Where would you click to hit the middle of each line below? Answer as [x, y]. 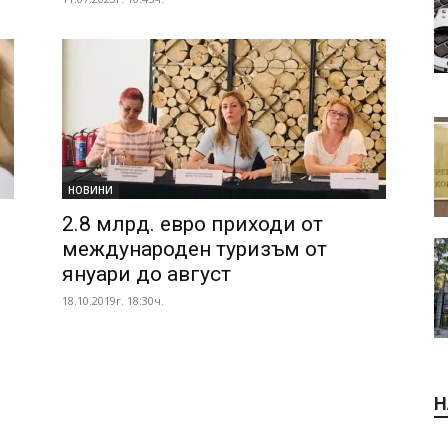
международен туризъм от [194, 249]
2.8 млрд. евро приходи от [192, 224]
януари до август [146, 274]
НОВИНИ [90, 190]
